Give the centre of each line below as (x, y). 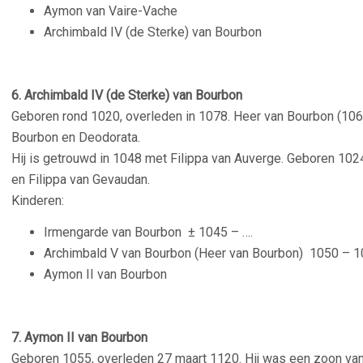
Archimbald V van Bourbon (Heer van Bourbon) (177, 253)
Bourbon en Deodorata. (76, 137)
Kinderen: (38, 201)
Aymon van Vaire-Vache (111, 11)
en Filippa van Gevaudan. (81, 179)
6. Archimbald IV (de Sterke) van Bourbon (128, 95)
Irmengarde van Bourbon (116, 232)
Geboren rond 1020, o (72, 116)
